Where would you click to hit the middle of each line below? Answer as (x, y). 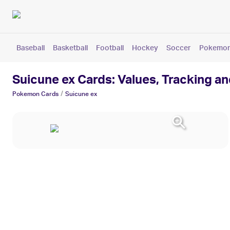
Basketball (70, 47)
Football (110, 47)
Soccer (179, 47)
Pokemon (26, 94)
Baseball (31, 47)
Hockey (145, 47)
